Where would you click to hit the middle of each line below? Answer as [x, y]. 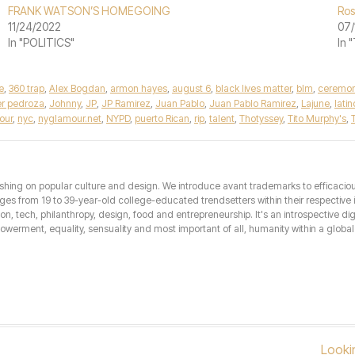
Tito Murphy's [317, 118]
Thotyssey [261, 118]
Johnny [65, 103]
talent [222, 118]
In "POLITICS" [41, 42]
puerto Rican [162, 118]
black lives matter [254, 88]
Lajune [315, 103]
